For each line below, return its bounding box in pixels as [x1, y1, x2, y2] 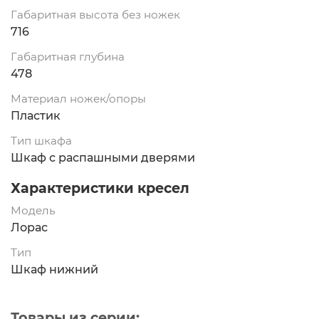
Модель [11, 203, 56, 217]
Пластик [11, 108, 61, 122]
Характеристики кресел [11, 179, 189, 197]
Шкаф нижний [11, 262, 98, 276]
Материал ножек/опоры [11, 91, 146, 105]
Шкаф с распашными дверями [11, 150, 195, 164]
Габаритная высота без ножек [11, 7, 180, 21]
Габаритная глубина [11, 49, 125, 63]
